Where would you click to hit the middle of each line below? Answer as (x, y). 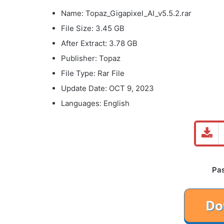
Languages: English (95, 103)
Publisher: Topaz (91, 58)
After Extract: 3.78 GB (99, 43)
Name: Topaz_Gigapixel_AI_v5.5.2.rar (126, 13)
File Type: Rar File (93, 73)
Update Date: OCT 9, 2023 (107, 88)
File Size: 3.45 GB (93, 28)
